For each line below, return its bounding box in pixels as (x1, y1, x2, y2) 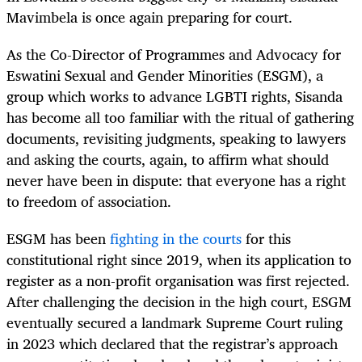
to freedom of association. (6, 189, 171, 214)
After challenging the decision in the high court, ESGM (6, 289, 351, 314)
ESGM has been (6, 226, 110, 251)
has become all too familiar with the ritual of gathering (6, 105, 354, 130)
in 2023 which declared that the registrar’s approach (6, 331, 338, 356)
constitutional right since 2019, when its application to (6, 247, 351, 272)
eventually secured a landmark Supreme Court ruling (6, 310, 343, 335)
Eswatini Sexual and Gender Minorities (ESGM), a (6, 63, 323, 88)
